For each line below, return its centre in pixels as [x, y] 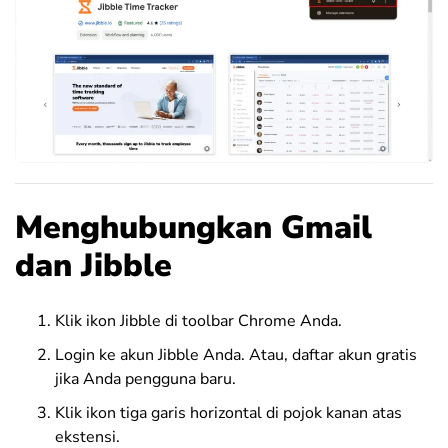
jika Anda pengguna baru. [145, 378]
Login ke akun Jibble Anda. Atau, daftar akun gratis [236, 354]
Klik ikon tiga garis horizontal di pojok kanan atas [228, 412]
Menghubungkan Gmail [193, 227]
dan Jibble [93, 265]
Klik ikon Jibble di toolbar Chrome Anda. [198, 320]
